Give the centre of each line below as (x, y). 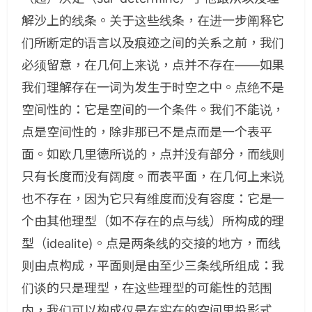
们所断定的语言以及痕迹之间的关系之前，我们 (153, 43)
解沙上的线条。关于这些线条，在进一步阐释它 (153, 21)
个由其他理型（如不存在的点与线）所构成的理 (153, 221)
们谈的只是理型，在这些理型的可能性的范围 (147, 288)
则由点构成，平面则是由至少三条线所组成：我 (153, 266)
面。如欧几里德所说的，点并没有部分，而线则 (153, 154)
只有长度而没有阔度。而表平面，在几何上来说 (153, 177)
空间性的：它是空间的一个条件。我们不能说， (153, 110)
